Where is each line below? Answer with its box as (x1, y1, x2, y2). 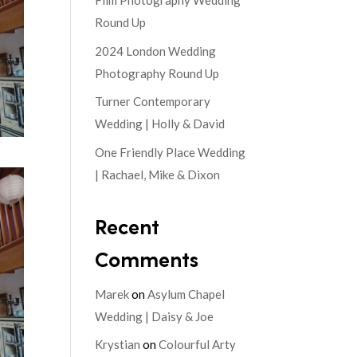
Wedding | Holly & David (95, 116, 226, 131)
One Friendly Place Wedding (95, 144, 246, 159)
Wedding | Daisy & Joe (95, 308, 214, 324)
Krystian (95, 337, 141, 352)
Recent (95, 213, 160, 238)
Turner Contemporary (95, 94, 211, 109)
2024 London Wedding (95, 43, 217, 58)
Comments (95, 245, 199, 271)
